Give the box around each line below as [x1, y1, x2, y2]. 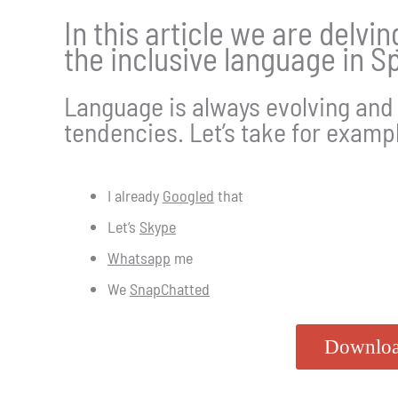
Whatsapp [107, 247, 171, 267]
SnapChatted [129, 278, 210, 298]
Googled [162, 185, 214, 205]
